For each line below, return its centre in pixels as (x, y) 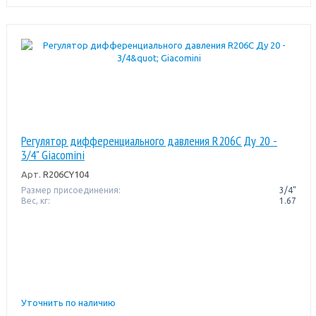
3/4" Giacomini (53, 154)
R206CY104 (65, 174)
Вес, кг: (35, 200)
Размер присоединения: (71, 190)
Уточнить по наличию (68, 302)
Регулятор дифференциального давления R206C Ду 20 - (149, 140)
